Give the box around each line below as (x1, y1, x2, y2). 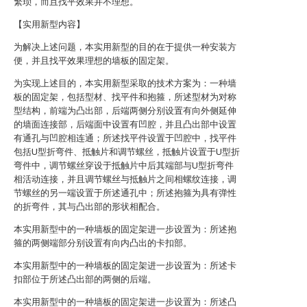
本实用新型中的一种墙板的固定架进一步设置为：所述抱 (14, 224, 236, 234)
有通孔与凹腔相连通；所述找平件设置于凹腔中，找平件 (14, 133, 236, 143)
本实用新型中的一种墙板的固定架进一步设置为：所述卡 (14, 260, 236, 271)
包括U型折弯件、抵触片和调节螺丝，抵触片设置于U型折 (14, 147, 240, 157)
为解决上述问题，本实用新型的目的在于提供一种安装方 (14, 42, 236, 52)
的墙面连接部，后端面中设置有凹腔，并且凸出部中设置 (14, 119, 236, 130)
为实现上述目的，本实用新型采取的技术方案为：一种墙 (14, 78, 236, 88)
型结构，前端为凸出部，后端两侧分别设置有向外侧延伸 (14, 106, 236, 116)
